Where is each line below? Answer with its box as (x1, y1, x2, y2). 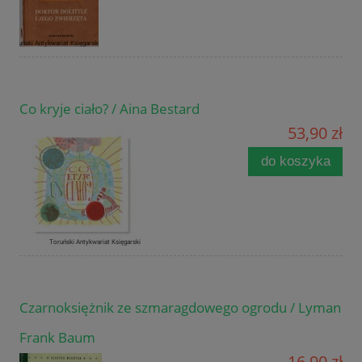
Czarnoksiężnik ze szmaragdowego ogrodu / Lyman (19, 298, 341, 318)
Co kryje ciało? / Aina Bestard (19, 99, 200, 119)
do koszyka (260, 154, 330, 170)
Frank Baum (19, 328, 95, 347)
